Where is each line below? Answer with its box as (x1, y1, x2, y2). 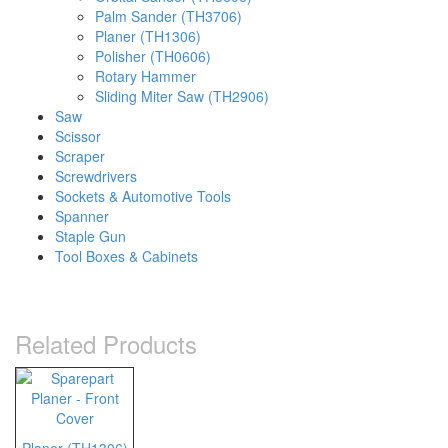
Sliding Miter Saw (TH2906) (95, 86, 269, 106)
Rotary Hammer (95, 66, 196, 86)
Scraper (55, 146, 105, 166)
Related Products (15, 326, 197, 361)
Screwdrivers (55, 166, 137, 186)
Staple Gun (55, 226, 126, 246)
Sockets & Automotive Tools (55, 186, 231, 206)
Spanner (55, 206, 109, 226)
